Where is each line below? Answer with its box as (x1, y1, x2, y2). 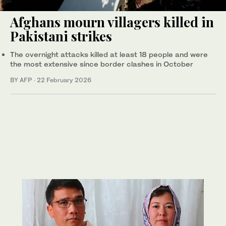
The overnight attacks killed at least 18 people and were (10, 50, 208, 59)
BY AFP (10, 76, 34, 84)
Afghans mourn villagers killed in (10, 13, 214, 31)
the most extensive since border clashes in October (10, 60, 193, 69)
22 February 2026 (37, 76, 91, 84)
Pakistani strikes (10, 27, 112, 45)
